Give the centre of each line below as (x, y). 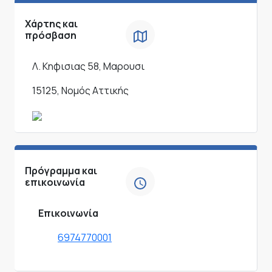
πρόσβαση (51, 36)
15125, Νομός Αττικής (80, 91)
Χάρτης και (51, 24)
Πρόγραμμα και (61, 171)
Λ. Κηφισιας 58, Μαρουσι (88, 66)
